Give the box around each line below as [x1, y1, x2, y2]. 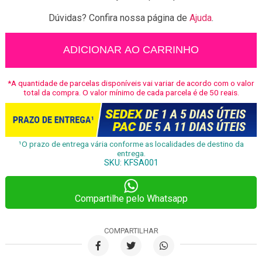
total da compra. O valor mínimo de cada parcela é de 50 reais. [23, 87, 239, 97]
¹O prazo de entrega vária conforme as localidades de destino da [18, 139, 244, 149]
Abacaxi [130, 54, 163, 65]
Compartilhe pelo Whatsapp [74, 193, 188, 205]
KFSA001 [123, 157, 158, 168]
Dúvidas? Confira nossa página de [49, 12, 189, 23]
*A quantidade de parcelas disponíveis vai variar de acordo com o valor [8, 78, 254, 88]
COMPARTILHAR [104, 226, 158, 236]
